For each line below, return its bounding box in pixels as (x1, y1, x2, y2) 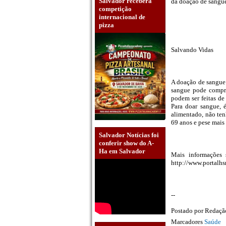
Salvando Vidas (171, 46, 213, 54)
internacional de (99, 13, 145, 21)
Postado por (171, 207, 205, 215)
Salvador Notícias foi (99, 131, 159, 139)
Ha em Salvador (99, 147, 145, 155)
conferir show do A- (99, 139, 154, 147)
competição (99, 5, 132, 13)
